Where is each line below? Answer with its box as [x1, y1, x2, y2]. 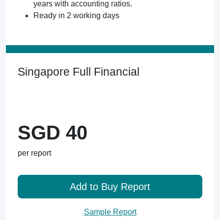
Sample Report [83, 208, 137, 216]
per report [18, 149, 51, 157]
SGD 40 [18, 122, 87, 143]
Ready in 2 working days [33, 11, 119, 20]
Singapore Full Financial [18, 65, 139, 78]
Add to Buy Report [70, 181, 150, 192]
